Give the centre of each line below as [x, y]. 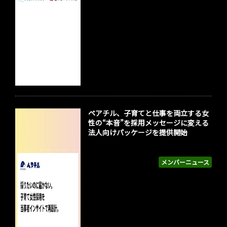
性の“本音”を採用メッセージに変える [149, 123]
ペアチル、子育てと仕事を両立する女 [149, 113]
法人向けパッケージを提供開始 [138, 133]
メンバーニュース [185, 162]
